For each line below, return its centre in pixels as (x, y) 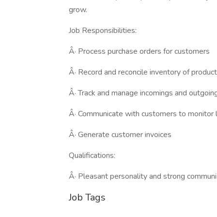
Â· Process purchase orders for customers (139, 51)
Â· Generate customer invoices (120, 135)
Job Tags (87, 197)
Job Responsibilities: (103, 31)
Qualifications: (92, 155)
